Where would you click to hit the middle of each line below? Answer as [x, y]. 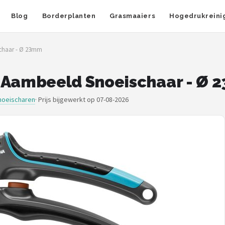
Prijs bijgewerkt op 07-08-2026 [83, 99]
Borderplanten [69, 16]
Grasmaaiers [133, 16]
